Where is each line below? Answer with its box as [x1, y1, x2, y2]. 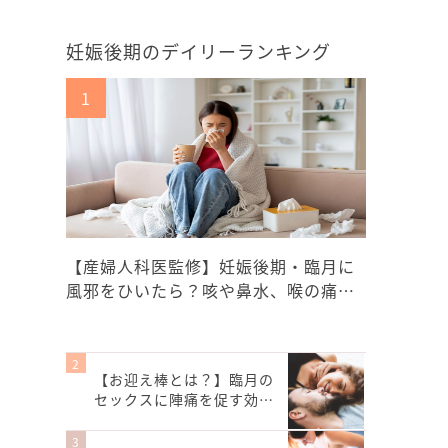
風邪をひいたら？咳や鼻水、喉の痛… [66, 278, 355, 302]
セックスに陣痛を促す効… [94, 389, 274, 409]
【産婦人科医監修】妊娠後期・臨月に [66, 254, 355, 278]
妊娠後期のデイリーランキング [66, 38, 331, 64]
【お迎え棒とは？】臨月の [94, 369, 274, 389]
